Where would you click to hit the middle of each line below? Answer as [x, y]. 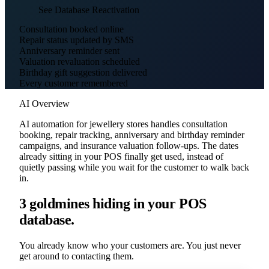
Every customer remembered [74, 83]
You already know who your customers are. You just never [130, 245]
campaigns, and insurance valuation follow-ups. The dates [129, 145]
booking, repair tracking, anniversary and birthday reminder [132, 134]
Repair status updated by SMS [77, 40]
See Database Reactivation [89, 10]
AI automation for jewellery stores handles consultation [123, 124]
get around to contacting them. [77, 256]
